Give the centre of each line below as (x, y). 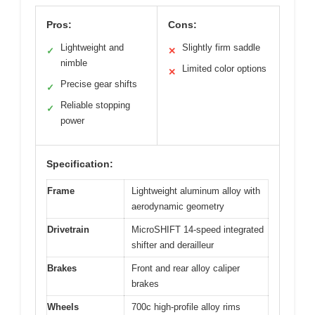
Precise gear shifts (99, 84)
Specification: (80, 164)
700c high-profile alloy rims (186, 307)
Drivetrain (68, 230)
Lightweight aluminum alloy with (196, 191)
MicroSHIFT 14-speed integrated (198, 230)
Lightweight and (92, 48)
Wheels (63, 307)
